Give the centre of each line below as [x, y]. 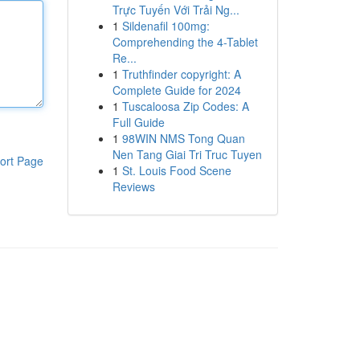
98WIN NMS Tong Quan [183, 138]
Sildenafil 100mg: [166, 26]
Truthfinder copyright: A [181, 74]
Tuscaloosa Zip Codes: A [185, 106]
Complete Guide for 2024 [176, 90]
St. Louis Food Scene [176, 170]
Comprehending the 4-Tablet [185, 42]
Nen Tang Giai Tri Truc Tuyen [187, 154]
